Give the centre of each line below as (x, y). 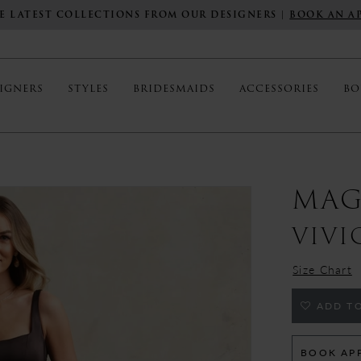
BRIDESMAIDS (174, 89)
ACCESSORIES (279, 89)
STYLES (88, 89)
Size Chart (322, 269)
